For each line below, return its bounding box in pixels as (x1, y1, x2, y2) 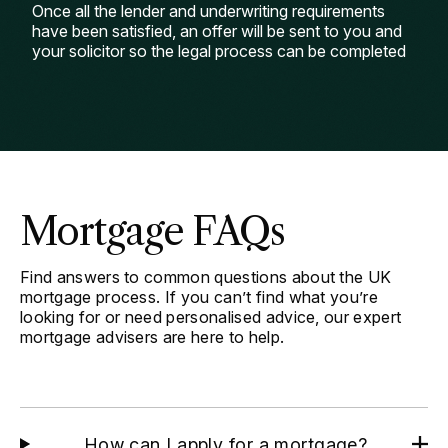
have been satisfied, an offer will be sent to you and (32, 21, 402, 41)
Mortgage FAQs (20, 208, 285, 255)
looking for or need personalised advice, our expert (20, 307, 402, 327)
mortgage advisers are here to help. (20, 327, 285, 347)
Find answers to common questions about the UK (20, 267, 392, 287)
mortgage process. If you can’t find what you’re (20, 287, 379, 307)
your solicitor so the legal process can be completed (32, 41, 406, 61)
